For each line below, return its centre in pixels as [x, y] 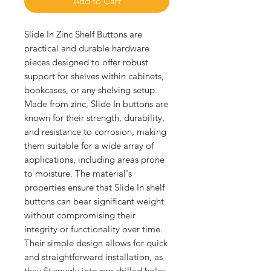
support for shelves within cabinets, [94, 76]
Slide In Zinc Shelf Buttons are [83, 34]
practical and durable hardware [87, 48]
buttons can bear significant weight [94, 201]
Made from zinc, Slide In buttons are [96, 103]
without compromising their [80, 215]
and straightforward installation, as [93, 256]
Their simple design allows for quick [96, 243]
